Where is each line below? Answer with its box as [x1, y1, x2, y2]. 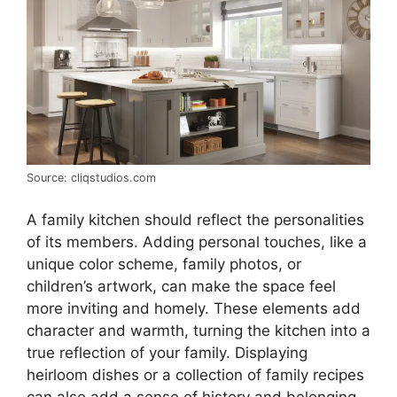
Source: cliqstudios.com [27, 171, 156, 185]
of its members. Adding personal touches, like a [27, 232, 367, 251]
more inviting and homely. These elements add [27, 299, 361, 317]
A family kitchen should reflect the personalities [27, 210, 364, 229]
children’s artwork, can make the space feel [27, 276, 336, 295]
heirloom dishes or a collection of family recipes [27, 365, 364, 384]
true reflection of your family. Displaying [27, 343, 307, 362]
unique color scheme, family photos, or [27, 254, 301, 273]
